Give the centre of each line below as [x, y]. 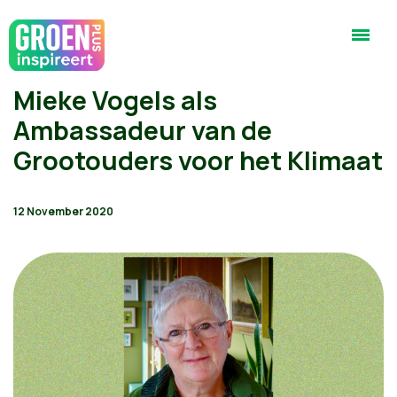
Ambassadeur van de [143, 130]
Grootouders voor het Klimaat [198, 160]
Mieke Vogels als [115, 100]
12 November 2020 [63, 211]
